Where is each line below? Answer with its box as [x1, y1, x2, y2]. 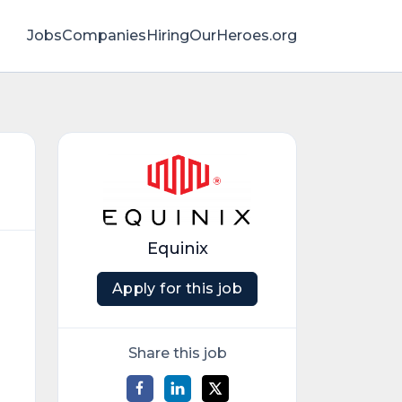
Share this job [127, 345, 227, 362]
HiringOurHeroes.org [146, 27, 297, 44]
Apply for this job [111, 280, 243, 297]
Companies [62, 27, 146, 44]
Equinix [146, 239, 208, 258]
